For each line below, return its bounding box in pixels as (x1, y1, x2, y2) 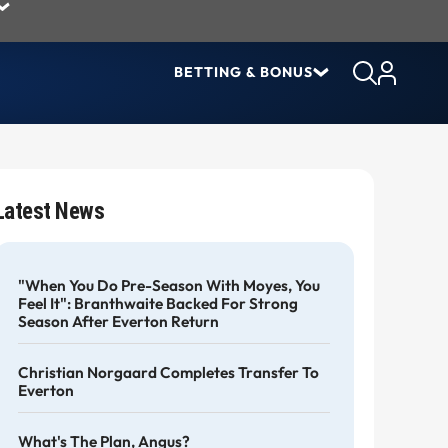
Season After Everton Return (17, 312, 219, 332)
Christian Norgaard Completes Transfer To (17, 363, 319, 383)
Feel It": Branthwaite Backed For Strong (17, 294, 298, 314)
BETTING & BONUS (174, 63, 313, 81)
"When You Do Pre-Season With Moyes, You (17, 276, 320, 296)
